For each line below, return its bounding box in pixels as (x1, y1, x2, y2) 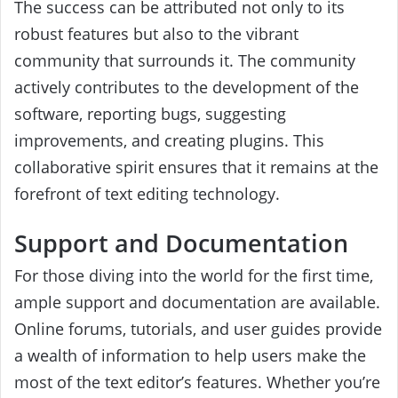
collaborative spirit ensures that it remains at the (14, 156, 378, 179)
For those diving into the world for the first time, (14, 265, 373, 287)
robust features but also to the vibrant (14, 23, 298, 45)
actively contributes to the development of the (14, 76, 359, 99)
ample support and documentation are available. (14, 291, 380, 314)
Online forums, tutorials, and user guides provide (14, 318, 382, 340)
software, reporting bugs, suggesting (14, 103, 286, 125)
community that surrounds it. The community (14, 50, 355, 72)
